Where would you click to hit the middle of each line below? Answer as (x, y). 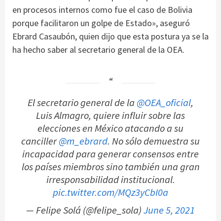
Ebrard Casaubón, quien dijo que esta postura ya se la (110, 36)
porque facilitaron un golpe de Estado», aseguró (101, 23)
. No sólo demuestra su (154, 141)
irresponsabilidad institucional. (110, 179)
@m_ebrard (83, 141)
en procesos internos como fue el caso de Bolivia (102, 9)
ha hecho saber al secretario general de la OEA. (98, 49)
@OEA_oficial (164, 102)
